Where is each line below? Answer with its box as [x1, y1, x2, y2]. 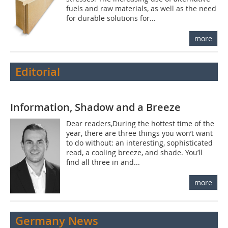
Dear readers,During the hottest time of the [66, 119, 215, 129]
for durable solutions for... [66, 13, 156, 23]
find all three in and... [66, 157, 140, 167]
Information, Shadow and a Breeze [10, 100, 181, 115]
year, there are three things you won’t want [66, 128, 213, 138]
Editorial [15, 64, 60, 80]
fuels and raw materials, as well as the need [66, 4, 217, 14]
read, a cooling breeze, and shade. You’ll [66, 148, 203, 158]
